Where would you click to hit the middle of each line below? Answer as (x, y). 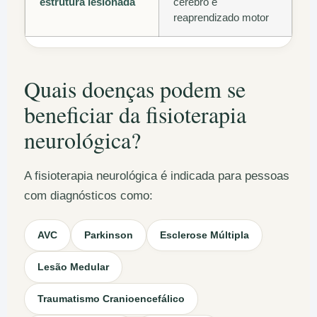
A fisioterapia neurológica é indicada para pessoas (157, 176)
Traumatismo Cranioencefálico (111, 299)
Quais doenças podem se (135, 89)
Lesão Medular (73, 267)
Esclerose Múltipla (204, 235)
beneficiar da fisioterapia (135, 115)
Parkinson (109, 235)
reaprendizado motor (221, 18)
